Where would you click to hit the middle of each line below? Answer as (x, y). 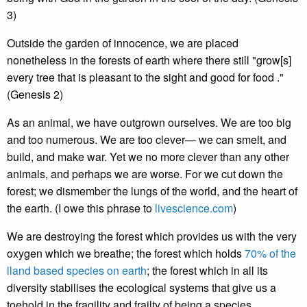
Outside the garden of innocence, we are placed (123, 43)
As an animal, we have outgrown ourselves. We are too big (149, 122)
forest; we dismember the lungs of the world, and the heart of (152, 191)
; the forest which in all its (207, 270)
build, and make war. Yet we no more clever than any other (148, 157)
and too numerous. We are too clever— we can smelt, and (147, 139)
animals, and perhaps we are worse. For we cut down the (145, 174)
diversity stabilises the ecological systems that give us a (142, 287)
